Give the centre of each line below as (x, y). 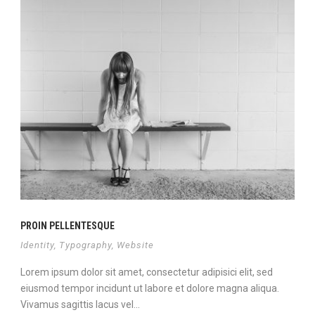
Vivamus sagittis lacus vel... (80, 304)
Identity (37, 245)
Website (135, 245)
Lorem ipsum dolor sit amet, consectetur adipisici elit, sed (147, 272)
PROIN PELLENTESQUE (67, 225)
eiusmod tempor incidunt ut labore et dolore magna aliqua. (150, 288)
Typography (85, 245)
